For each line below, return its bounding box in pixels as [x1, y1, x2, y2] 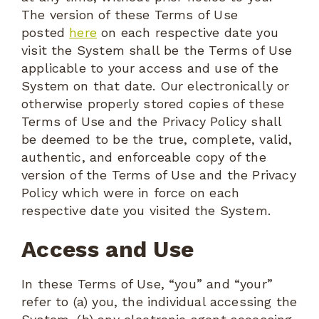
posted [21, 25, 70, 41]
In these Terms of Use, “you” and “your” [21, 276, 273, 291]
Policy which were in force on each [21, 185, 240, 201]
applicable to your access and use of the [21, 61, 279, 76]
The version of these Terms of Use [21, 7, 238, 23]
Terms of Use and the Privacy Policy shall [21, 114, 282, 130]
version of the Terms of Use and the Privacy [21, 167, 296, 183]
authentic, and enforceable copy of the [21, 150, 266, 165]
